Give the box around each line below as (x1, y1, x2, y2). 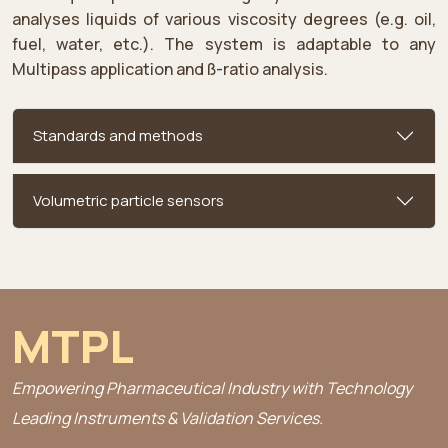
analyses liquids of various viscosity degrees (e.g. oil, (12, 7, 436, 30)
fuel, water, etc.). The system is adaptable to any (12, 32, 436, 55)
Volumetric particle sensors (33, 189, 224, 211)
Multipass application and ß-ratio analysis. (12, 57, 328, 80)
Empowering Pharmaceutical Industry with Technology (12, 376, 412, 399)
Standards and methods (33, 124, 203, 146)
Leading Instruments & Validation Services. (12, 406, 323, 429)
